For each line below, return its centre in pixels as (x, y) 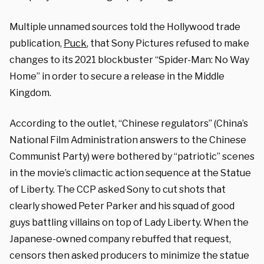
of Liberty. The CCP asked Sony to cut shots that (118, 189)
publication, (37, 43)
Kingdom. (30, 93)
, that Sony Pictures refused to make (168, 43)
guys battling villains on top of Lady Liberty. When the (129, 222)
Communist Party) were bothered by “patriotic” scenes (132, 156)
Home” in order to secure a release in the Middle (117, 76)
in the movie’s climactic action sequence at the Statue (130, 173)
